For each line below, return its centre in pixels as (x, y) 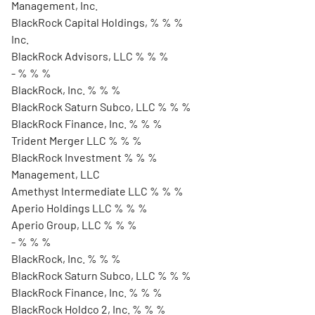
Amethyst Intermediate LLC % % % (97, 191)
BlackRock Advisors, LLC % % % (90, 56)
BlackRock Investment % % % (84, 157)
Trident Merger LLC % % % (77, 140)
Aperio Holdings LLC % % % (79, 208)
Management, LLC (56, 174)
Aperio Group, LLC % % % (74, 225)
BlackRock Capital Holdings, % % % (97, 22)
